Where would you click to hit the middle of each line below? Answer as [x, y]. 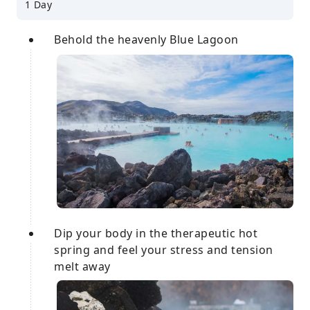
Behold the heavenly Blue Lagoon [146, 39]
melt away [82, 267]
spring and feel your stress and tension [164, 250]
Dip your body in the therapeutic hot [156, 234]
